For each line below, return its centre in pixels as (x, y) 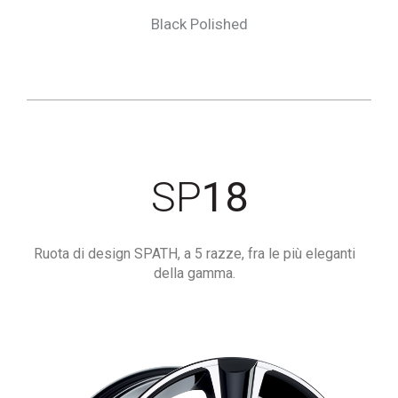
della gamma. (195, 273)
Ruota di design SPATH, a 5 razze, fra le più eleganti (195, 254)
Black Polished (199, 24)
